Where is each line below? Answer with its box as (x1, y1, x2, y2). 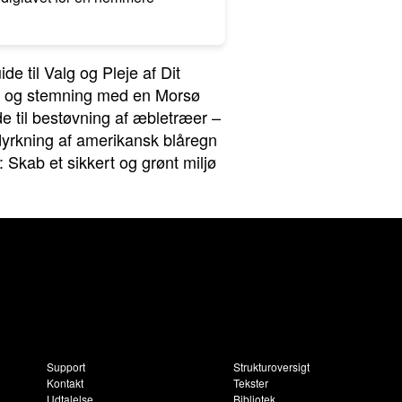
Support (47, 359, 86, 374)
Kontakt (47, 375, 84, 390)
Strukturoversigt (232, 359, 310, 374)
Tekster (232, 375, 268, 390)
